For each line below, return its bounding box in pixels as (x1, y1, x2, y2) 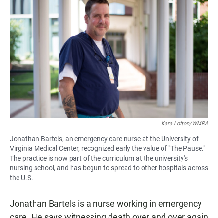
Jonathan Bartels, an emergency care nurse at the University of (10, 135, 199, 143)
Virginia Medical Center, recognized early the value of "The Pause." (10, 145, 205, 153)
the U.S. (10, 174, 33, 182)
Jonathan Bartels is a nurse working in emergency (10, 199, 202, 209)
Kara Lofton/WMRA (161, 120, 208, 127)
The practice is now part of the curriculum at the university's (10, 154, 188, 163)
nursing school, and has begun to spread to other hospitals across (10, 164, 208, 172)
